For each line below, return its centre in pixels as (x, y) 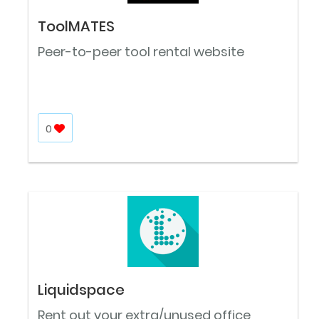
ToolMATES (76, 27)
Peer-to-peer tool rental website (141, 52)
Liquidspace (81, 290)
